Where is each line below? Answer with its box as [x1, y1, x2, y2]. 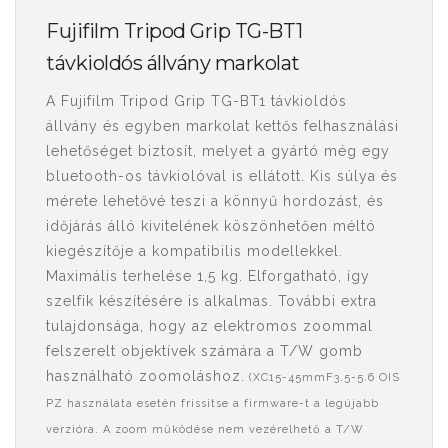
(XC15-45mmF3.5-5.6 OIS [245, 371, 400, 384]
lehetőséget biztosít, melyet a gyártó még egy [46, 143, 390, 159]
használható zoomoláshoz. [46, 368, 245, 384]
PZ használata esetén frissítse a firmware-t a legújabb [46, 397, 379, 410]
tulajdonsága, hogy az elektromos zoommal [46, 318, 373, 334]
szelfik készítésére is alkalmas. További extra [46, 293, 377, 309]
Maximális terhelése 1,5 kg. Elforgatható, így [46, 268, 370, 284]
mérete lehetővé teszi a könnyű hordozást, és [46, 193, 384, 209]
